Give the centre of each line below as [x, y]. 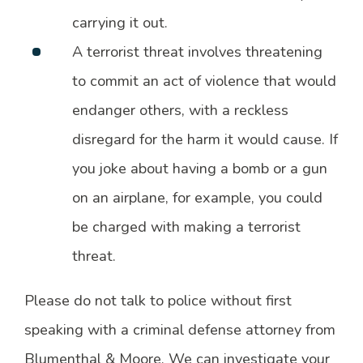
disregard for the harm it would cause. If [205, 140]
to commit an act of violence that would [205, 81]
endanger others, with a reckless [181, 111]
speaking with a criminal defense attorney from [179, 329]
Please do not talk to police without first [158, 300]
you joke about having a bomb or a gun [200, 169]
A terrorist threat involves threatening [198, 52]
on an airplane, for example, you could [198, 198]
